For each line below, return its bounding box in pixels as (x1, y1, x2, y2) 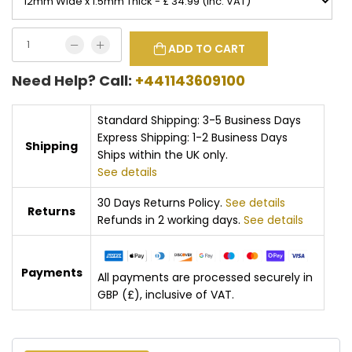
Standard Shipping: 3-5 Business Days (97, 112, 301, 128)
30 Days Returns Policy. (97, 195, 225, 211)
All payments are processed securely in (97, 269, 313, 285)
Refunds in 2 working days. (97, 212, 244, 228)
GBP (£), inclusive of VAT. (97, 286, 234, 302)
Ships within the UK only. (97, 147, 228, 163)
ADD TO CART (167, 41, 245, 57)
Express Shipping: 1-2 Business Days (97, 130, 288, 145)
